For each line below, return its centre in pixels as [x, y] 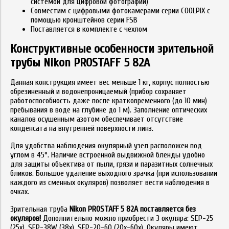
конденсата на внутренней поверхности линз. [82, 128]
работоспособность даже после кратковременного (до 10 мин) [109, 100]
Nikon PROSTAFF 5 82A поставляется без [133, 209]
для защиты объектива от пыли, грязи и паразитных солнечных [111, 164]
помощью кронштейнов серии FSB [84, 20]
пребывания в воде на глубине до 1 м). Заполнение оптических [109, 110]
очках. [20, 191]
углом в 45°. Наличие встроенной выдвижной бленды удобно [108, 155]
